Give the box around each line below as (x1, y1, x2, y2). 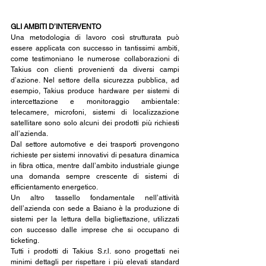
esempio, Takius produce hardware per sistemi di (11, 87, 179, 96)
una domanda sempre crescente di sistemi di (11, 172, 179, 181)
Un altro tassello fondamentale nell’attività (11, 194, 179, 202)
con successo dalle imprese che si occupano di (11, 226, 179, 235)
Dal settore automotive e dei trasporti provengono (11, 140, 179, 149)
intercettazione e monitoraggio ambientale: (11, 97, 179, 106)
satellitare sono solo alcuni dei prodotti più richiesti (11, 119, 179, 128)
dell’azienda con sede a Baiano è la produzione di (11, 204, 179, 213)
